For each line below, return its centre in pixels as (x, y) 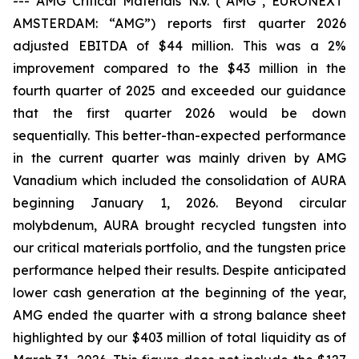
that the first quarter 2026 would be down (179, 113)
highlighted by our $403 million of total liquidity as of (179, 337)
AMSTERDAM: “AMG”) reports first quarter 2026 (179, 23)
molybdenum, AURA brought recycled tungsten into (179, 225)
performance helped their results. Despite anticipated (179, 270)
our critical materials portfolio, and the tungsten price (179, 248)
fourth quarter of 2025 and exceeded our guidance (179, 91)
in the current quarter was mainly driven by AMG (179, 158)
